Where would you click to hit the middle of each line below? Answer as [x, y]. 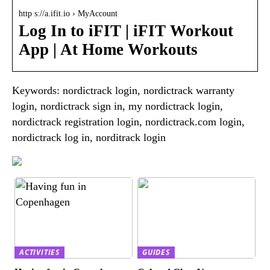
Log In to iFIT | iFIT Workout [126, 30]
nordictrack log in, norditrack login [89, 137]
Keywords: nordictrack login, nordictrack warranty [123, 90]
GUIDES [156, 252]
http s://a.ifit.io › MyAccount [68, 13]
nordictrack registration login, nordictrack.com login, [128, 121]
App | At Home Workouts [108, 49]
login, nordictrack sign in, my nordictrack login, [118, 106]
